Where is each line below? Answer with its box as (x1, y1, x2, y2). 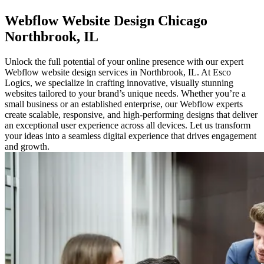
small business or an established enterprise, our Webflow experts (5, 98, 243, 109)
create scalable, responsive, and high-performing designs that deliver (5, 109, 258, 120)
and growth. (5, 141, 49, 151)
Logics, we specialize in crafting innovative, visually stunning (5, 77, 233, 88)
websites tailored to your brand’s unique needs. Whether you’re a (5, 88, 246, 98)
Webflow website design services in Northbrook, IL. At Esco (5, 67, 231, 77)
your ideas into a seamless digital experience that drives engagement (5, 130, 256, 141)
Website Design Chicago (58, 12, 207, 28)
